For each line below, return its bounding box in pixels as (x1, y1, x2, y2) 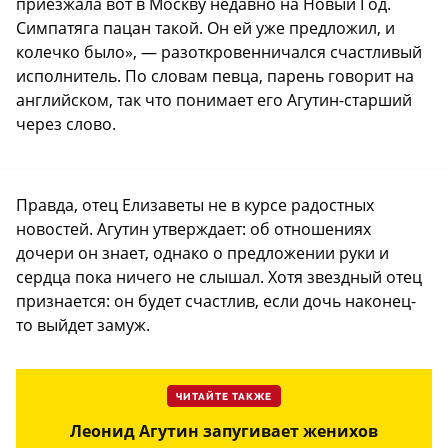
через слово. (16, 112, 116, 135)
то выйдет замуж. (16, 313, 150, 336)
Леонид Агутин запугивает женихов (70, 419, 378, 442)
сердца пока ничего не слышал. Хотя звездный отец (16, 265, 422, 288)
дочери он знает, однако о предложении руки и (16, 241, 389, 264)
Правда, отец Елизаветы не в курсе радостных (16, 193, 374, 216)
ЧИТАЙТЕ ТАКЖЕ (176, 390, 272, 403)
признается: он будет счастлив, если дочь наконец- (16, 289, 416, 312)
